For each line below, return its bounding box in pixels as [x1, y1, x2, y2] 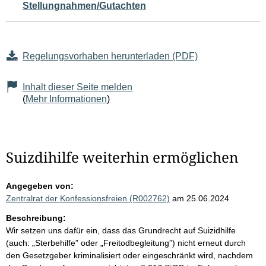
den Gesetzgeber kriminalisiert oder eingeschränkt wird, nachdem [6, 251, 253, 261]
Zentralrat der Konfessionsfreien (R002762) [6, 194, 170, 204]
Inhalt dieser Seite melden [23, 82, 132, 93]
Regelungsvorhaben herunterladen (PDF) [23, 51, 198, 62]
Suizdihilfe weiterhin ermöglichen [6, 147, 238, 167]
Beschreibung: [6, 213, 66, 223]
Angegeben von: [6, 181, 74, 191]
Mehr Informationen [26, 94, 107, 104]
